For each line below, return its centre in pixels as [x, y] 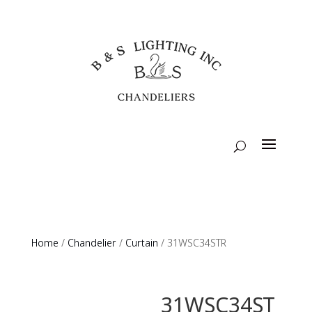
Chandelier [92, 244]
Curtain [141, 244]
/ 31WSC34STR [192, 244]
